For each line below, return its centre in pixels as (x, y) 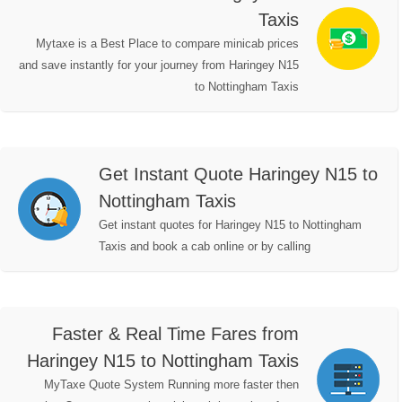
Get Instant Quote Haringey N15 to (238, 175)
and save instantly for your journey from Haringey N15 (159, 66)
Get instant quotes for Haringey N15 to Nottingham (230, 225)
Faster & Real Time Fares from (175, 334)
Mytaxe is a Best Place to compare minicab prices (167, 44)
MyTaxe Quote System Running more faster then (171, 385)
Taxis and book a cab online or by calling (205, 247)
